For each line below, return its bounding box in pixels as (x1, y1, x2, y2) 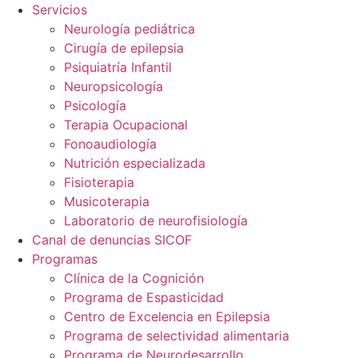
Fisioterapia (64, 174, 134, 190)
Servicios (32, 2, 87, 18)
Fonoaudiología (64, 136, 157, 152)
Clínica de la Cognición (64, 270, 204, 286)
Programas (32, 251, 97, 267)
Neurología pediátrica (64, 21, 195, 37)
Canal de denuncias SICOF (32, 232, 192, 248)
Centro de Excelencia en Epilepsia (64, 308, 270, 324)
